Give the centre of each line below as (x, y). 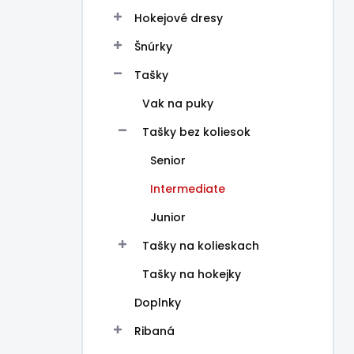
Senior (168, 160)
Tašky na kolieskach (201, 246)
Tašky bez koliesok (196, 132)
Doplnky (158, 303)
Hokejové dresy (179, 18)
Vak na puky (178, 104)
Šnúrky (153, 47)
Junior (168, 217)
